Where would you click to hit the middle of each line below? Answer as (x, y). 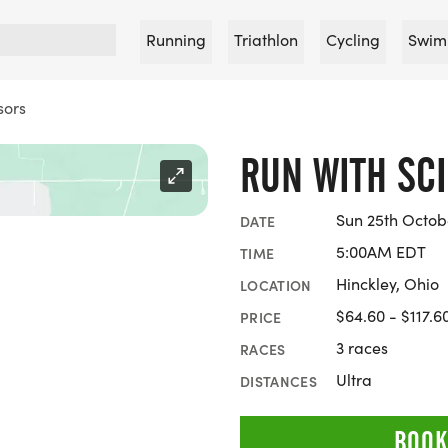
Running (176, 39)
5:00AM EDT (381, 251)
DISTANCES (279, 380)
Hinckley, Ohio (387, 283)
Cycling (353, 39)
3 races (362, 347)
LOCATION (276, 284)
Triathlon (266, 39)
